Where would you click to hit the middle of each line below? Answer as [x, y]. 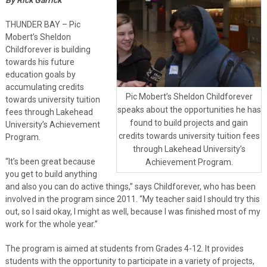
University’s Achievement [52, 124]
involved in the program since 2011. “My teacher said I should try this [132, 199]
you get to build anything [51, 174]
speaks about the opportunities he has [189, 110]
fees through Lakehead [49, 112]
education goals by [40, 74]
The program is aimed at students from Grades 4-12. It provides [124, 248]
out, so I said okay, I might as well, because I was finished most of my [133, 211]
